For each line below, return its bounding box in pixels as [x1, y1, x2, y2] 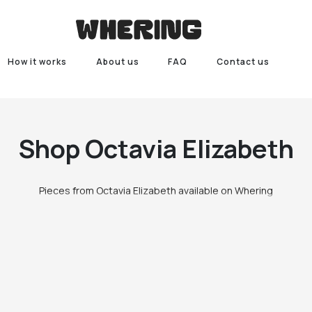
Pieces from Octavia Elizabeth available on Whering [38, 184, 273, 197]
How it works [7, 56, 67, 68]
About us [95, 56, 139, 68]
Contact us [217, 56, 270, 68]
